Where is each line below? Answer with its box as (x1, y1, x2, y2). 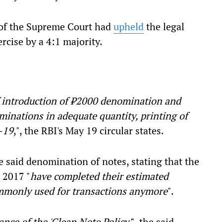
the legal (144, 20, 184, 33)
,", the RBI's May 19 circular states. (13, 124, 164, 137)
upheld (113, 20, 144, 33)
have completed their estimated (30, 169, 168, 183)
